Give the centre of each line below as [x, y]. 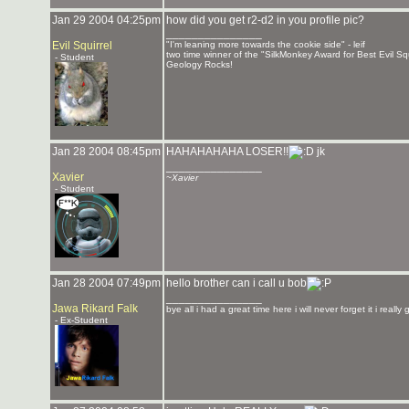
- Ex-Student [80, 320]
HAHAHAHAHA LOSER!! [227, 152]
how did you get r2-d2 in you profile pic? [265, 20]
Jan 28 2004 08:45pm [106, 152]
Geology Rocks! [199, 64]
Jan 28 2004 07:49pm [106, 283]
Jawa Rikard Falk [95, 309]
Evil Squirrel [82, 46]
